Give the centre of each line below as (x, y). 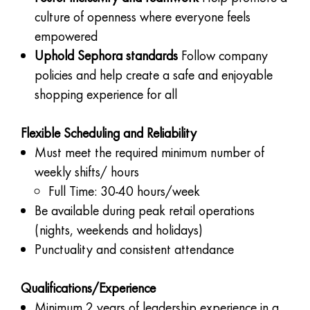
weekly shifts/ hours (87, 171)
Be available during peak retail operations (145, 210)
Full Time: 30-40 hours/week (124, 191)
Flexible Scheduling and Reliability (109, 133)
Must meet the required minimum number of (149, 152)
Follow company (223, 55)
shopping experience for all (106, 94)
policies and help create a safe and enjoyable (154, 74)
